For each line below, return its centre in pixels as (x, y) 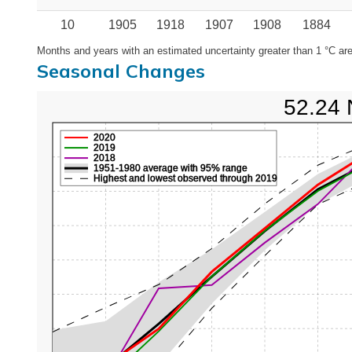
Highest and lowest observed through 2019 (185, 179)
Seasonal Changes (121, 71)
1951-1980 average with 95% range (170, 169)
